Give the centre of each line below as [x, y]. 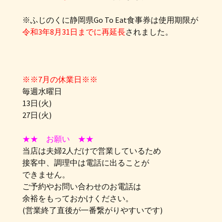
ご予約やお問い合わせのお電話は [82, 186]
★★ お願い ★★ [58, 139]
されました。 [149, 32]
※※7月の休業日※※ [60, 79]
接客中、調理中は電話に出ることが [86, 163]
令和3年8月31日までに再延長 [74, 32]
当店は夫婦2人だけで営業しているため [92, 151]
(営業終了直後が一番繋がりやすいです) [92, 210]
